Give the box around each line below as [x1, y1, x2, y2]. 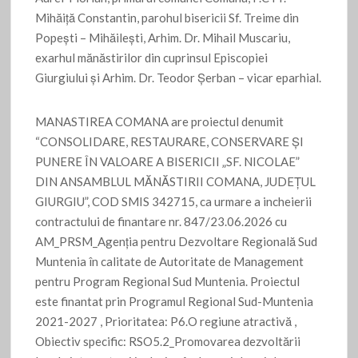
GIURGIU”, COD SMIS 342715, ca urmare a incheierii [35, 194, 312, 209]
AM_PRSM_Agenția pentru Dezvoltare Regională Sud [35, 234, 318, 249]
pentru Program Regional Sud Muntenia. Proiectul [35, 274, 300, 289]
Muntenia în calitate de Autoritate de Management [35, 254, 304, 269]
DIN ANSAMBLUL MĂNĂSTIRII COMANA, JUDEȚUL [35, 174, 316, 189]
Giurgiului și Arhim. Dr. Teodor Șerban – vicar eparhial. [35, 70, 322, 86]
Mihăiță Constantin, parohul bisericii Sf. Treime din [35, 10, 300, 26]
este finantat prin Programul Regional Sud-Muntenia [35, 294, 314, 309]
